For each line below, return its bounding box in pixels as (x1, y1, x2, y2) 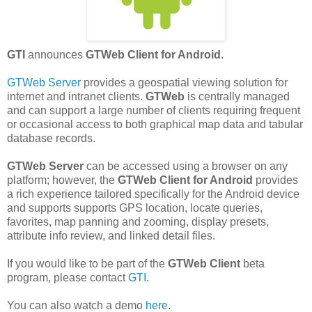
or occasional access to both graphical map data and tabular (7, 118, 303, 130)
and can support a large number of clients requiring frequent (7, 104, 300, 116)
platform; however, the (7, 173, 118, 186)
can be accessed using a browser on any (84, 159, 288, 172)
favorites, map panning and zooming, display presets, (7, 215, 269, 228)
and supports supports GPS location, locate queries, (7, 201, 263, 214)
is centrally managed (187, 90, 290, 102)
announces (25, 48, 86, 61)
